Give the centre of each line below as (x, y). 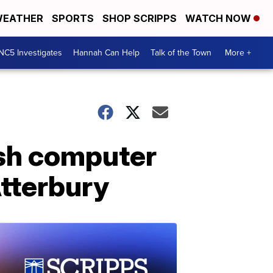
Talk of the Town (181, 53)
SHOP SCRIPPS (140, 18)
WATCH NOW (219, 18)
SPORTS (73, 18)
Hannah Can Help (106, 53)
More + (238, 53)
